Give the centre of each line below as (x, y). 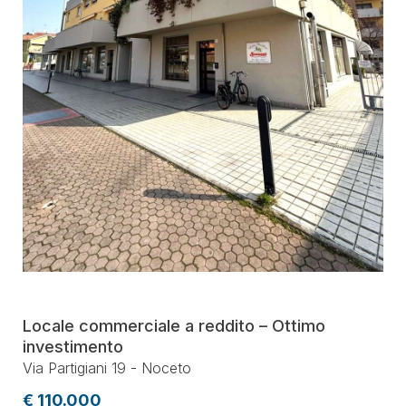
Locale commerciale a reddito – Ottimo (174, 326)
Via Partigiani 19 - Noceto (107, 368)
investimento (73, 347)
